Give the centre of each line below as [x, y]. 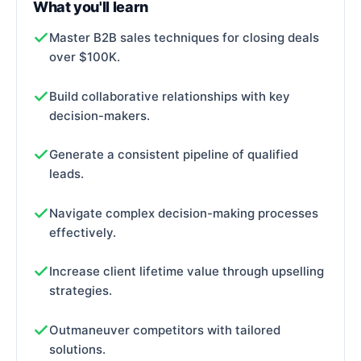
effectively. [83, 232]
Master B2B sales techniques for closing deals [184, 37]
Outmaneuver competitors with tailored [165, 330]
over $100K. [85, 56]
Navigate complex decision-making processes [184, 213]
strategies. [81, 291]
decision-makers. [100, 115]
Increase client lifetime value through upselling [187, 272]
